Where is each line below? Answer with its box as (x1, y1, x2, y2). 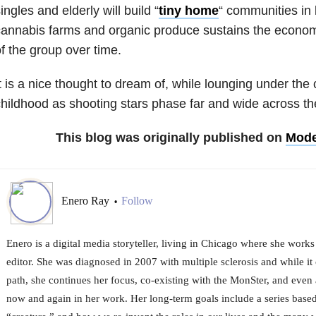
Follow (121, 195, 153, 207)
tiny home (158, 4, 219, 18)
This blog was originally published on (55, 130, 286, 145)
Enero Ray (61, 195, 112, 207)
